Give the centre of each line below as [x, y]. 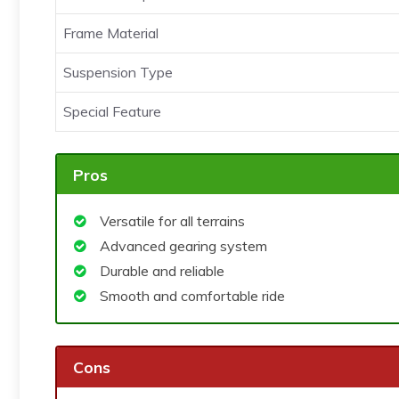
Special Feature [112, 111]
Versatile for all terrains [172, 221]
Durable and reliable [162, 271]
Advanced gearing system [183, 246]
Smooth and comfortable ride [192, 296]
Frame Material [111, 33]
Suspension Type [118, 72]
